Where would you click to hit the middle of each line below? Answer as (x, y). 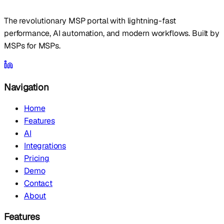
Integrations (45, 146)
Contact (38, 183)
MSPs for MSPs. (32, 45)
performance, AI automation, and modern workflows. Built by (112, 33)
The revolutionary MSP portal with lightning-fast (90, 20)
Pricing (37, 158)
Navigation (26, 87)
